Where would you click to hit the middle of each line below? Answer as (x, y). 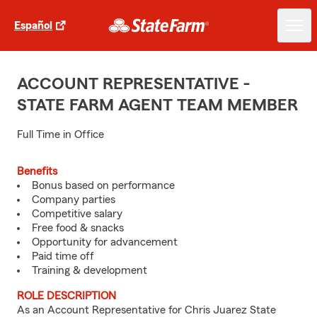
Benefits (37, 171)
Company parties (74, 200)
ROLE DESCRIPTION (67, 296)
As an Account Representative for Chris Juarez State (146, 310)
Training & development (90, 270)
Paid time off (63, 256)
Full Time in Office (60, 134)
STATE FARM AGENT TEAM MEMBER (157, 105)
